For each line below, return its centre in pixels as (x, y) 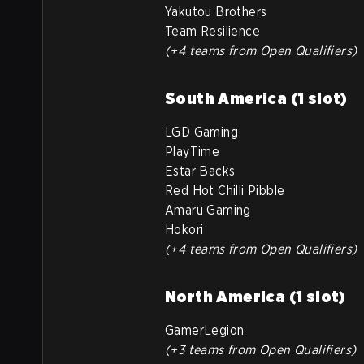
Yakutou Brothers (216, 12)
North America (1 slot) (256, 297)
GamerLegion (205, 330)
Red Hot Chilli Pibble (225, 191)
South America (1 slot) (256, 98)
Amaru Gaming (208, 210)
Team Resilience (212, 31)
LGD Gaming (201, 132)
